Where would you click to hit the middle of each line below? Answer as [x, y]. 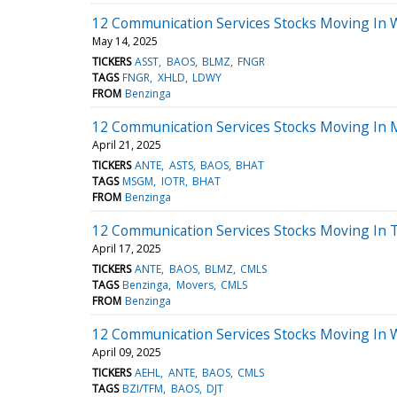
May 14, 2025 [125, 41]
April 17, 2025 [127, 248]
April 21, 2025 [127, 144]
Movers [195, 284]
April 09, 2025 [127, 352]
